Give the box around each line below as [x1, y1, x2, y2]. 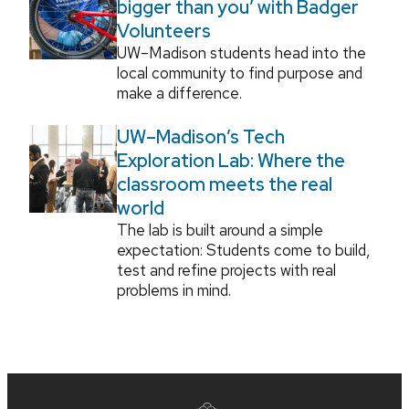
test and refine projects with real [117, 259, 336, 280]
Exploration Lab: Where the [117, 148, 345, 173]
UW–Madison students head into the [117, 42, 366, 63]
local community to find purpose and [117, 62, 362, 83]
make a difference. [117, 82, 242, 103]
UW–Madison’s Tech [117, 124, 285, 149]
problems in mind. [117, 279, 231, 300]
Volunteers [117, 18, 211, 43]
